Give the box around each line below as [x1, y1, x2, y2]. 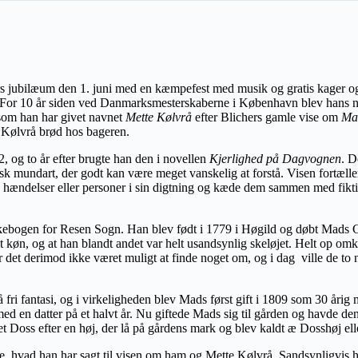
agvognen [292, 151, 341, 165]
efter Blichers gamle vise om [192, 109, 341, 124]
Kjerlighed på [209, 151, 282, 165]
